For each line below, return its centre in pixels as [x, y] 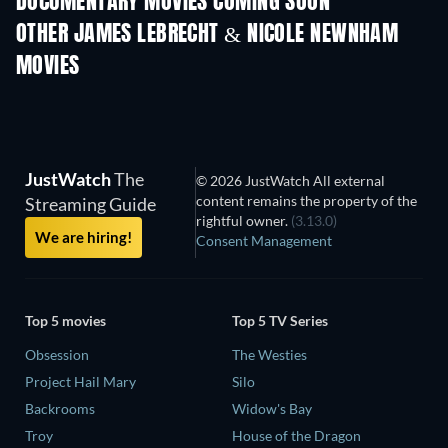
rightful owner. [244, 220]
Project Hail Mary [80, 381]
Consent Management [264, 240]
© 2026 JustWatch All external [291, 180]
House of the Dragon [296, 435]
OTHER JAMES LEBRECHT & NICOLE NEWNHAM [207, 35]
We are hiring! [83, 237]
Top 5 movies [65, 320]
